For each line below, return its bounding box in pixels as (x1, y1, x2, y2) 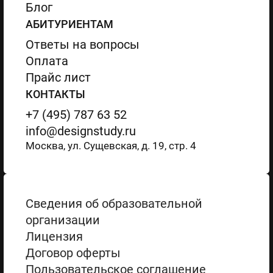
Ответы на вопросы (25, 37, 140, 52)
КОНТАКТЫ (25, 87, 85, 101)
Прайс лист (25, 70, 91, 85)
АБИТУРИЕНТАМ (25, 17, 113, 30)
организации (25, 213, 100, 228)
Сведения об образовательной (25, 197, 202, 211)
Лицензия (25, 230, 83, 244)
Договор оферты (25, 246, 121, 261)
